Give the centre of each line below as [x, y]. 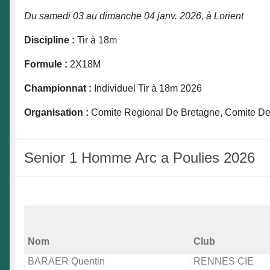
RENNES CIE [224, 262]
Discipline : [49, 40]
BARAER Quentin [66, 262]
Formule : [46, 64]
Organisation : [56, 113]
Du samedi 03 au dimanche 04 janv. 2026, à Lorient [134, 16]
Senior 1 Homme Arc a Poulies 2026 [140, 158]
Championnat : [58, 89]
